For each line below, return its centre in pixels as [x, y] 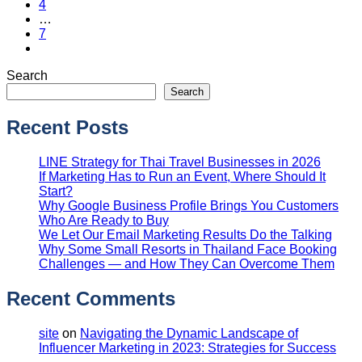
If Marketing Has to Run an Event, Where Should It [182, 177]
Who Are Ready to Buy [104, 220]
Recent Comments [91, 298]
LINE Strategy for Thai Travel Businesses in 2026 [180, 162]
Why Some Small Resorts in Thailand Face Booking [188, 249]
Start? [56, 191]
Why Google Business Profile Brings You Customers [189, 206]
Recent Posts [67, 128]
